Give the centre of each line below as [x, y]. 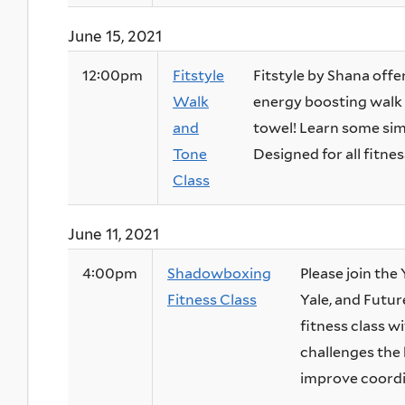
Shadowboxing [219, 274]
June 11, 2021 [113, 235]
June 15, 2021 [115, 37]
